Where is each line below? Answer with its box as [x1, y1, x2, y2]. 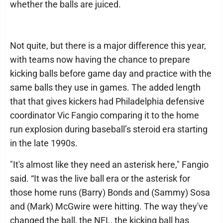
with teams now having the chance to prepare [10, 54, 190, 65]
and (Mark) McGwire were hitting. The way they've [10, 201, 208, 212]
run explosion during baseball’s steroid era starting [10, 124, 208, 134]
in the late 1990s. [10, 138, 78, 148]
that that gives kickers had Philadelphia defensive [10, 96, 205, 107]
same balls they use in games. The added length [10, 82, 201, 93]
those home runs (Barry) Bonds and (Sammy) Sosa [10, 187, 210, 198]
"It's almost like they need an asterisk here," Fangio [10, 159, 209, 170]
